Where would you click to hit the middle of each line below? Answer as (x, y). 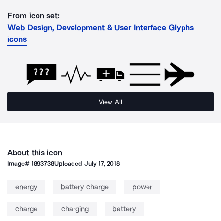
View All (110, 102)
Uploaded (69, 164)
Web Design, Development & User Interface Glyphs (101, 27)
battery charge (85, 187)
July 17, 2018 (102, 164)
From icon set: (34, 16)
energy (26, 187)
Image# (19, 164)
